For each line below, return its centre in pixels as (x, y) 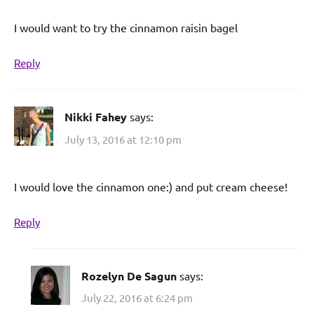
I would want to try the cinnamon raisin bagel (126, 28)
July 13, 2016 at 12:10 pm (123, 139)
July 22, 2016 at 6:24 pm (137, 298)
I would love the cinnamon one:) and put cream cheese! (151, 186)
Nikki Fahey (96, 117)
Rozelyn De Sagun (129, 275)
